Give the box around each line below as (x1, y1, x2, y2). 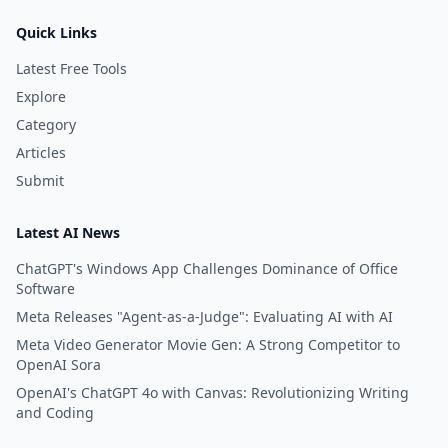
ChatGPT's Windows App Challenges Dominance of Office (16, 259, 398, 279)
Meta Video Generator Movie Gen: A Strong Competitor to (16, 335, 400, 355)
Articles (16, 143, 66, 163)
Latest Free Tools (16, 59, 127, 79)
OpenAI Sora (16, 355, 101, 375)
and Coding (16, 403, 94, 423)
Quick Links (16, 23, 97, 43)
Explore (16, 87, 66, 107)
